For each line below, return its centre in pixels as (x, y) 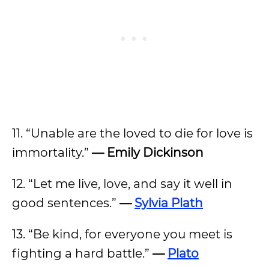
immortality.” (52, 153)
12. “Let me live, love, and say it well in (122, 184)
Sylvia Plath (169, 203)
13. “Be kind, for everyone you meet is (122, 234)
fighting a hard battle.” (81, 253)
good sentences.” (66, 203)
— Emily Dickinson (148, 153)
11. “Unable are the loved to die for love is (132, 133)
